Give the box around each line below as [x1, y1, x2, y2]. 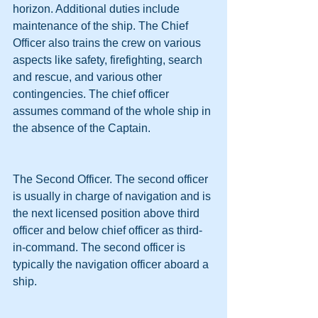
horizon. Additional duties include [13, 2, 182, 15]
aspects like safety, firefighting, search [13, 53, 205, 66]
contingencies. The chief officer [13, 87, 172, 100]
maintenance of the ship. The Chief [13, 19, 191, 32]
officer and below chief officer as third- [13, 224, 202, 236]
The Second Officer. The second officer [13, 172, 211, 185]
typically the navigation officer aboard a [13, 258, 212, 270]
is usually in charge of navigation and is [13, 190, 214, 202]
